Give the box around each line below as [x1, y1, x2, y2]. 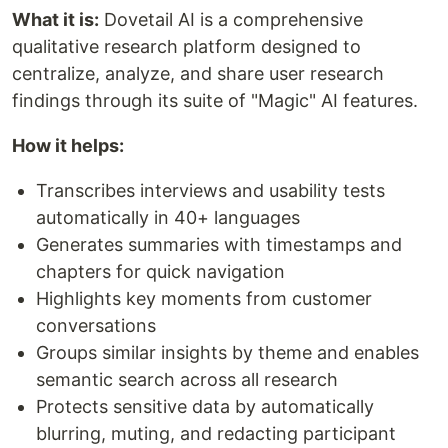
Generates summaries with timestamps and [36, 233, 402, 255]
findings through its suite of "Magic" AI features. [12, 89, 418, 111]
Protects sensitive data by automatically [36, 395, 374, 417]
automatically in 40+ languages [36, 206, 300, 228]
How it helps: [12, 134, 128, 156]
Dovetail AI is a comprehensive [99, 8, 363, 30]
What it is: [12, 8, 99, 30]
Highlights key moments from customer [36, 287, 372, 309]
